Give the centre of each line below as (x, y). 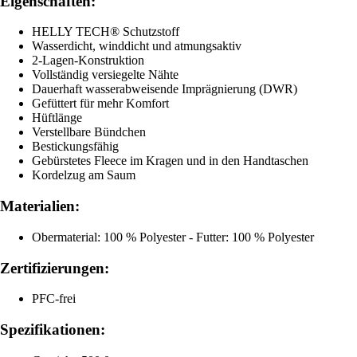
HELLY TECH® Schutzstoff (106, 32)
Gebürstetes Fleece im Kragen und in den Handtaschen (170, 161)
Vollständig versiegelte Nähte (105, 75)
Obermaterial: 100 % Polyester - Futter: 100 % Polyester (173, 237)
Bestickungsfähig (75, 147)
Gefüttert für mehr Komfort (100, 104)
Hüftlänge (57, 118)
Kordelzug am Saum (84, 175)
